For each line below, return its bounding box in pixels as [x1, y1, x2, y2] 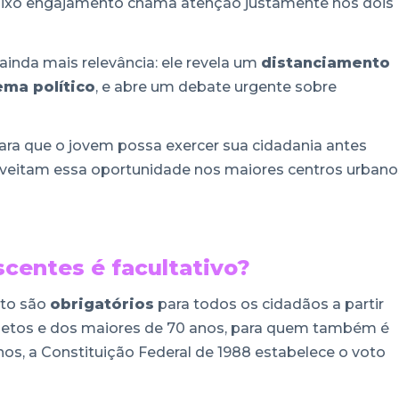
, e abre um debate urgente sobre [95, 77, 337, 95]
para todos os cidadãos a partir [154, 295, 384, 313]
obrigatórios [50, 295, 154, 313]
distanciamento [261, 53, 390, 71]
